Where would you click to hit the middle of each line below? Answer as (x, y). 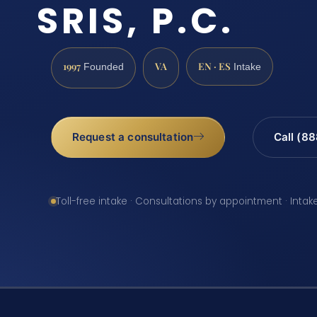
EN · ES (214, 66)
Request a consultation (133, 137)
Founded (102, 67)
